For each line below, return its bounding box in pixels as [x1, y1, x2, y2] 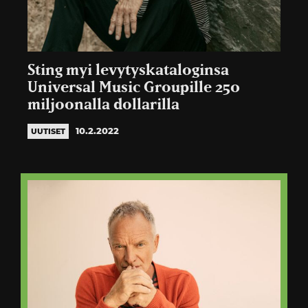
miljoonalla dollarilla [27, 98, 179, 112]
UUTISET [31, 126, 65, 136]
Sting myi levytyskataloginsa [27, 63, 229, 78]
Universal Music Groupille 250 [27, 80, 240, 95]
